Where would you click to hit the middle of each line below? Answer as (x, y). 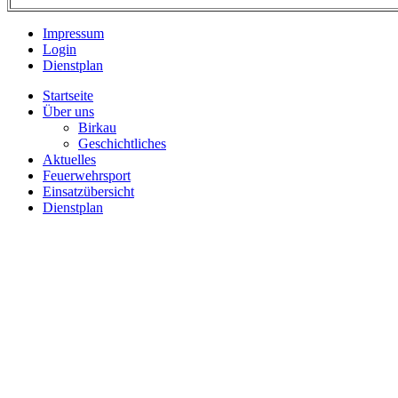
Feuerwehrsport (87, 175)
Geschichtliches (122, 143)
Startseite (68, 96)
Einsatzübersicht (88, 191)
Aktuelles (69, 159)
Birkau (97, 127)
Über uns (68, 111)
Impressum (73, 33)
